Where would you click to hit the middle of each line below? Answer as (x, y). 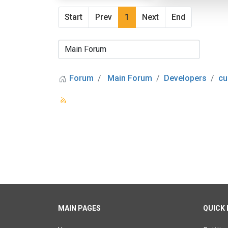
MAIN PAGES (79, 208)
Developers (185, 78)
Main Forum (130, 78)
